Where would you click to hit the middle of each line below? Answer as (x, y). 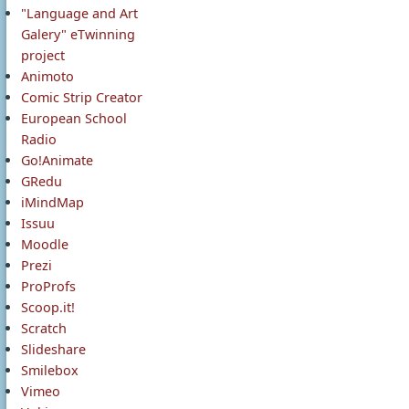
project (43, 55)
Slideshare (53, 349)
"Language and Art (79, 13)
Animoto (47, 76)
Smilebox (50, 370)
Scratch (44, 328)
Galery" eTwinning (78, 34)
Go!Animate (57, 160)
